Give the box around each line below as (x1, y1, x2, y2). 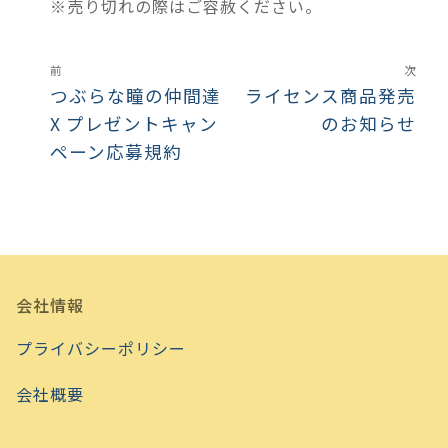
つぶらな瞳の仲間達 (50, 82, 221, 108)
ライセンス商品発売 (245, 82, 416, 108)
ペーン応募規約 (50, 138, 182, 164)
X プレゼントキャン (50, 110, 218, 136)
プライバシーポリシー (16, 336, 186, 361)
